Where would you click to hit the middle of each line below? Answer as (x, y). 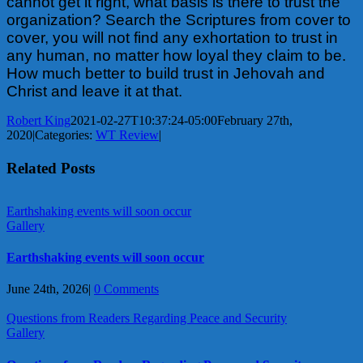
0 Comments (126, 289)
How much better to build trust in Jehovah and (166, 73)
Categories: (65, 135)
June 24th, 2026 (47, 289)
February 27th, (255, 120)
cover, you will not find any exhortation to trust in (172, 37)
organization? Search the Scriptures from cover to (179, 19)
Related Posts (51, 168)
